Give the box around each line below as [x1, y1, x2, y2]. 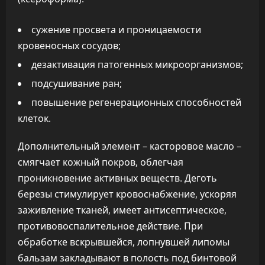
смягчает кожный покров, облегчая [18, 156, 183, 169]
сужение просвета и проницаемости [31, 23, 201, 36]
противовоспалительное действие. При [18, 219, 203, 232]
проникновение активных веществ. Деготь [18, 172, 217, 185]
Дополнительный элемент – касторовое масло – [18, 140, 241, 153]
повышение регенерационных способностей [31, 96, 241, 109]
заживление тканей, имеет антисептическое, [18, 203, 227, 216]
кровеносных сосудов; [18, 39, 121, 52]
